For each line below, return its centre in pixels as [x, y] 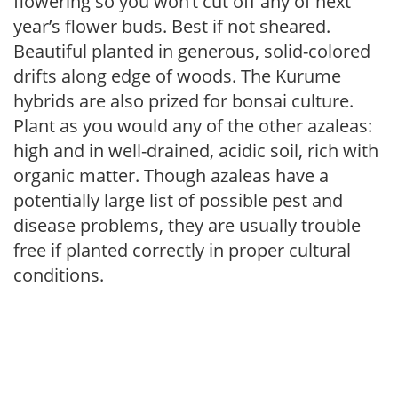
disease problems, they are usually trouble [187, 225]
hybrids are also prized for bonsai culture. [183, 101]
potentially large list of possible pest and [178, 200]
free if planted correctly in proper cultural [182, 250]
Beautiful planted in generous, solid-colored [192, 51]
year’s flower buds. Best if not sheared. [172, 26]
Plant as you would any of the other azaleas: [193, 126]
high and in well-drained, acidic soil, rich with [196, 151]
